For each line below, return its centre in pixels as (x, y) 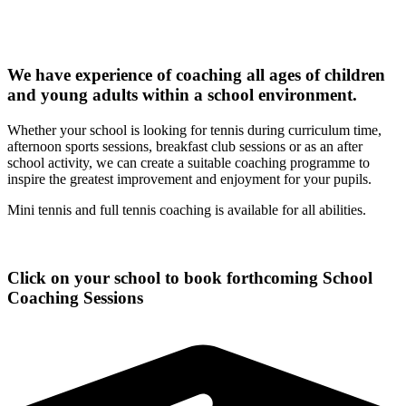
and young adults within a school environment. (182, 95)
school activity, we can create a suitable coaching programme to (188, 163)
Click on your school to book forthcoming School (190, 277)
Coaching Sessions (75, 297)
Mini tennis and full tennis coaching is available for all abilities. (187, 210)
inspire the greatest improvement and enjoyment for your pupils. (189, 179)
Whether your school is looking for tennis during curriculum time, (194, 130)
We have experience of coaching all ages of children (196, 75)
